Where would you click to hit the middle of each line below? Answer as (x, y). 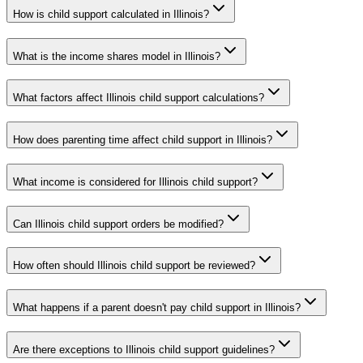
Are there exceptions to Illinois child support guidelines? (144, 349)
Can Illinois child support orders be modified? (118, 224)
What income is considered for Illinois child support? (135, 181)
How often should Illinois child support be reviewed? (134, 266)
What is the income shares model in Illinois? (117, 56)
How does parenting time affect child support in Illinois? (143, 140)
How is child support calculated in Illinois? (111, 14)
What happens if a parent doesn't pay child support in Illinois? (157, 308)
